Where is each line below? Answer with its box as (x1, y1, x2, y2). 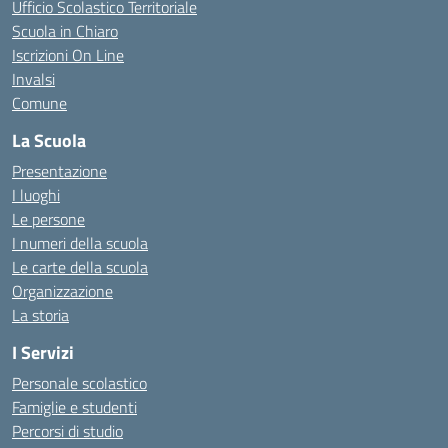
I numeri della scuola (12, 231, 148, 255)
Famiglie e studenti (12, 395, 137, 419)
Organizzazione (12, 279, 113, 303)
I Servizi (12, 339, 74, 366)
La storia (12, 303, 69, 327)
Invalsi (12, 67, 55, 91)
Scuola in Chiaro (12, 19, 118, 43)
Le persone (12, 207, 85, 231)
